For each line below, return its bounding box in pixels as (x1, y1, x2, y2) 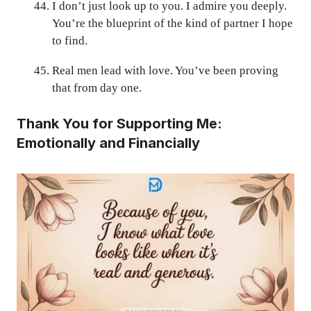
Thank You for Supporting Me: (17, 115, 222, 133)
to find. (52, 33, 87, 47)
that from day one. (52, 81, 142, 94)
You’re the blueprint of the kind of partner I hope (52, 16, 293, 30)
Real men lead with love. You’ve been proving (52, 63, 278, 77)
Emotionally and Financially (17, 135, 200, 152)
